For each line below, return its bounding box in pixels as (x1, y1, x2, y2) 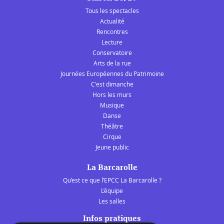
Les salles (98, 197, 125, 205)
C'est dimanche (90, 80, 133, 88)
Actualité (99, 17, 124, 25)
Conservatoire (92, 48, 132, 57)
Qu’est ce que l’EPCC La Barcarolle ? (62, 176, 161, 184)
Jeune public (95, 143, 129, 151)
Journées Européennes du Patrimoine (60, 69, 164, 78)
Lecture (101, 38, 122, 46)
